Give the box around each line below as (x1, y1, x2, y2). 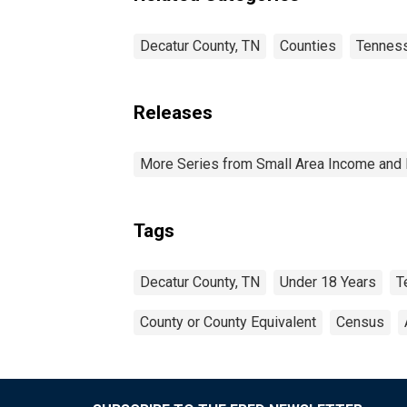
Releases (134, 101, 213, 124)
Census (336, 313, 384, 331)
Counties (280, 36, 336, 55)
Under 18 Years (280, 273, 376, 291)
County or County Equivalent (140, 313, 316, 331)
